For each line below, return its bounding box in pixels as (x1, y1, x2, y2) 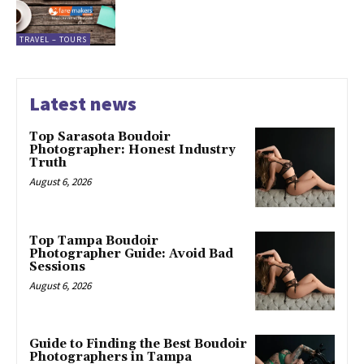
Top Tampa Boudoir (29, 232, 158, 249)
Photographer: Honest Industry (29, 141, 236, 158)
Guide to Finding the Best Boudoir (29, 336, 247, 353)
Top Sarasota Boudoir (29, 128, 171, 145)
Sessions (29, 258, 85, 275)
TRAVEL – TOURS (19, 33, 87, 45)
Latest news (29, 90, 136, 116)
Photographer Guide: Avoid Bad (29, 245, 233, 262)
